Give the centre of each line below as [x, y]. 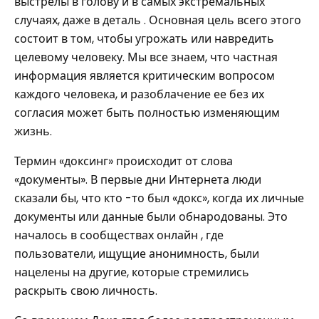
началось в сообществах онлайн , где [119, 235]
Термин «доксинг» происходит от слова [124, 161]
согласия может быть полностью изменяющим [147, 113]
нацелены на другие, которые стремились [132, 272]
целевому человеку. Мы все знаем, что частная [146, 57]
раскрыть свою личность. [86, 291]
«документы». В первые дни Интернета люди [138, 180]
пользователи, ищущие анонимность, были [137, 254]
